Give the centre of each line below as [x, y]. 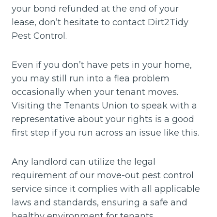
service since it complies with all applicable [106, 189]
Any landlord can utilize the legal [84, 162]
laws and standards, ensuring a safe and [100, 202]
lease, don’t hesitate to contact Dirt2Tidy [100, 22]
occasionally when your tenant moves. [95, 92]
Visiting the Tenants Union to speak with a [104, 105]
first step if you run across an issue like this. [105, 132]
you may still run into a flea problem [91, 78]
